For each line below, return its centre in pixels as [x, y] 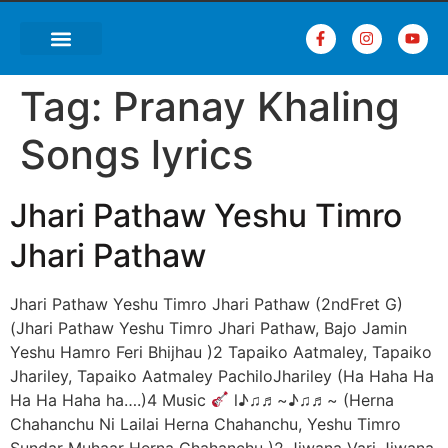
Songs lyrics [136, 154]
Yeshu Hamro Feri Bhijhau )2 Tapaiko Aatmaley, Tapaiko [221, 351]
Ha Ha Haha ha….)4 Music [110, 399]
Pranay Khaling [256, 106]
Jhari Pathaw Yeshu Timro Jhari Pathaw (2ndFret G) [206, 303]
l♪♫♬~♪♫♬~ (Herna [312, 399]
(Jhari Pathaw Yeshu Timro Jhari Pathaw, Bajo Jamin [208, 327]
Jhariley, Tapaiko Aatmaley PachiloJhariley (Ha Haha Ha [222, 375]
